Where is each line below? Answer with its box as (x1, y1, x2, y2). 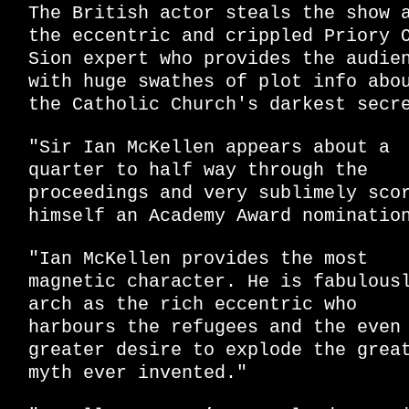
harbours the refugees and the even (28, 317, 401, 339)
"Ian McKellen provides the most (28, 248, 368, 270)
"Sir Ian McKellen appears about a (28, 137, 390, 159)
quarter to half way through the (28, 160, 368, 182)
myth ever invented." (28, 362, 247, 384)
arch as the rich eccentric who (28, 294, 357, 316)
